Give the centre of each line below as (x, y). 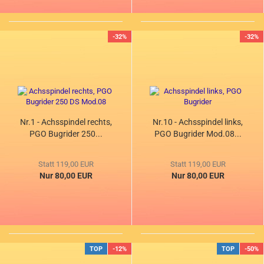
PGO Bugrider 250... (66, 134)
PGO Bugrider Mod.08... (198, 134)
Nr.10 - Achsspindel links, (198, 122)
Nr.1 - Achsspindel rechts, (66, 122)
